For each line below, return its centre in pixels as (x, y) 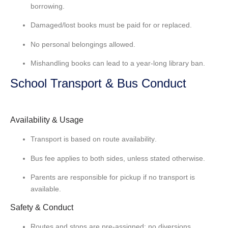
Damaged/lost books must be (79, 25)
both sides (107, 158)
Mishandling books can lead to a (83, 63)
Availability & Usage (47, 120)
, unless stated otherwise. (164, 158)
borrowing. (48, 6)
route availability (129, 139)
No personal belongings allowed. (83, 44)
